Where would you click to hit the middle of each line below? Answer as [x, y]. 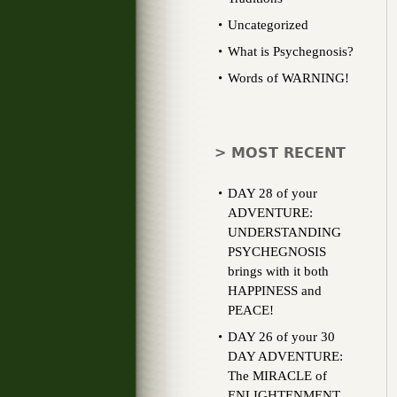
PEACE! [251, 310]
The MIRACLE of [277, 376]
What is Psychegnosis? [291, 51]
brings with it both [278, 271]
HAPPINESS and [275, 291]
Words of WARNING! [288, 78]
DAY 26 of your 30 [281, 337]
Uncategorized [268, 25]
